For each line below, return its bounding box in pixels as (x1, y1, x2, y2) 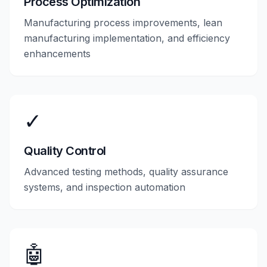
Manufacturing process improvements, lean (24, 17, 222, 29)
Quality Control (24, 144, 106, 158)
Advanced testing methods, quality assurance (24, 166, 228, 178)
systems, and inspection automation (24, 181, 185, 193)
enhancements (24, 48, 91, 60)
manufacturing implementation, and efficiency (24, 32, 230, 44)
